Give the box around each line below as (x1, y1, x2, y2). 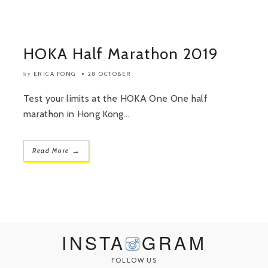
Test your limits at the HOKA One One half (23, 93, 208, 104)
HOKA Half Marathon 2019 (23, 44, 218, 63)
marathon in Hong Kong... (23, 108, 130, 120)
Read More (32, 147, 72, 155)
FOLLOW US (111, 256, 157, 264)
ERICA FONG (33, 70, 76, 78)
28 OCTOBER (87, 70, 132, 78)
